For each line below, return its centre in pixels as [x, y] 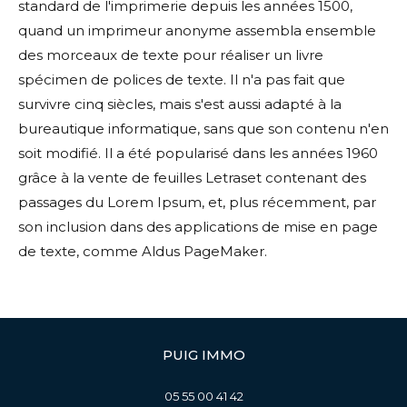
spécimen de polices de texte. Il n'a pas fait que [182, 79]
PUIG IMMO [203, 355]
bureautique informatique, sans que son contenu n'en [203, 129]
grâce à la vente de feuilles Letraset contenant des [192, 178]
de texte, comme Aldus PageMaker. [143, 251]
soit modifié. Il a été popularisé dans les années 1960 [198, 153]
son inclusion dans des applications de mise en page [198, 227]
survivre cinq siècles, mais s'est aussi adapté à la [180, 104]
